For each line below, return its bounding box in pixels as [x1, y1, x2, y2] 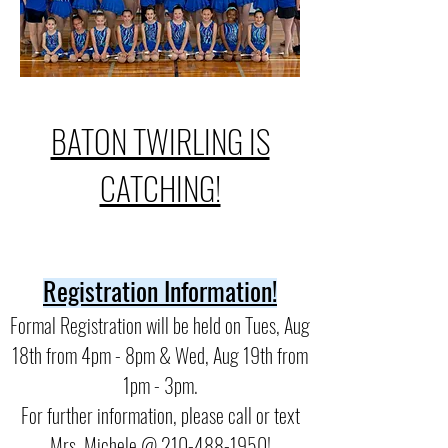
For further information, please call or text [20, 400, 300, 430]
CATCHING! [99, 164, 221, 211]
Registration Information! [43, 271, 277, 310]
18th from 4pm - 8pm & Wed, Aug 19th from [12, 340, 308, 370]
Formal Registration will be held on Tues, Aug [10, 310, 310, 340]
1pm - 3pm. [122, 370, 198, 400]
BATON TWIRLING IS [50, 117, 270, 164]
